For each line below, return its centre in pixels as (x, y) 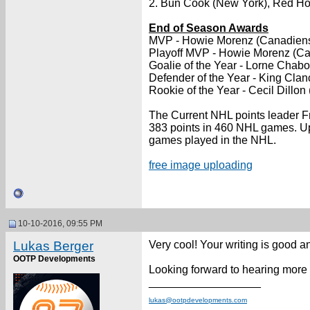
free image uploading (201, 165)
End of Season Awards (209, 28)
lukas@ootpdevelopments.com (198, 300)
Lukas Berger (53, 246)
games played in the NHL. (212, 140)
